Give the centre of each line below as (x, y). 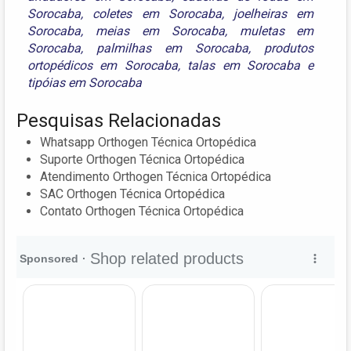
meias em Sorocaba (160, 31)
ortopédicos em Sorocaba (103, 65)
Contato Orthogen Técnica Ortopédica (142, 211)
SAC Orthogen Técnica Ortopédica (132, 194)
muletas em (277, 31)
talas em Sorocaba (244, 65)
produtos (289, 48)
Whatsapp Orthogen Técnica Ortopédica (148, 142)
